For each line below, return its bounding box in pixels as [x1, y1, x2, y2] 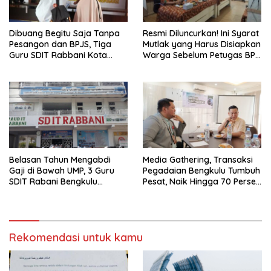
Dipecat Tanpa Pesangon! [9, 186, 113, 198]
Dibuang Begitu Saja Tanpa [9, 27, 120, 39]
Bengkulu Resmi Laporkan [9, 60, 114, 71]
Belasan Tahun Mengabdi [9, 154, 111, 165]
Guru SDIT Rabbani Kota [9, 49, 107, 60]
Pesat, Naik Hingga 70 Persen [143, 175, 261, 187]
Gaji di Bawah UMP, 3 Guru [9, 165, 114, 176]
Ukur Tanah [143, 60, 189, 71]
